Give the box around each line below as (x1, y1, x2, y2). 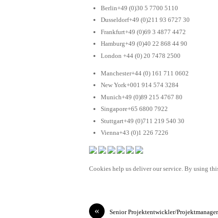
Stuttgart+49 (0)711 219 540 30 (101, 117, 184, 125)
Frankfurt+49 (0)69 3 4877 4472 (101, 28, 186, 36)
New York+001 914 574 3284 (101, 81, 179, 89)
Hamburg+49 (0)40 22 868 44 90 (101, 40, 187, 48)
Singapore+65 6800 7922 (101, 105, 168, 113)
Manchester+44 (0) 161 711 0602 (101, 69, 189, 77)
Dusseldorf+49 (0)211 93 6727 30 (101, 16, 190, 24)
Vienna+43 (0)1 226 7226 (101, 129, 168, 137)
